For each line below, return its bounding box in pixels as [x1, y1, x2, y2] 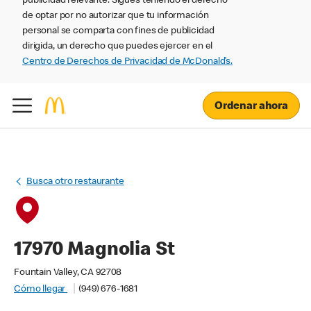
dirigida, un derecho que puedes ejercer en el [22, 42, 213, 51]
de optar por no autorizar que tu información [22, 11, 209, 21]
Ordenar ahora [214, 101, 288, 112]
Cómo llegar [14, 285, 68, 294]
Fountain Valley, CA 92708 [14, 268, 122, 278]
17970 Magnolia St [14, 241, 175, 260]
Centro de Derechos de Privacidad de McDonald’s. [22, 57, 233, 67]
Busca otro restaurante [26, 177, 124, 187]
